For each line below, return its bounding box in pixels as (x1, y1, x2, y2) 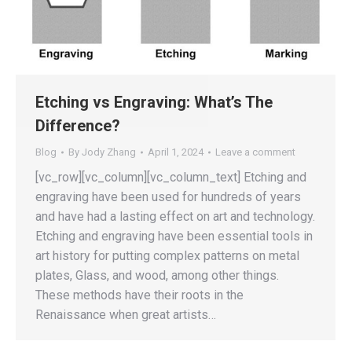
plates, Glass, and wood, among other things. (35, 267, 279, 283)
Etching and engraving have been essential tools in (35, 228, 313, 244)
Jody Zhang (82, 145, 136, 158)
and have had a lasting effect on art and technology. (35, 208, 315, 224)
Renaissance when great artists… (35, 306, 216, 322)
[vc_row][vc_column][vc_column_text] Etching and (35, 169, 306, 185)
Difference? (35, 115, 120, 135)
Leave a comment (215, 145, 295, 158)
